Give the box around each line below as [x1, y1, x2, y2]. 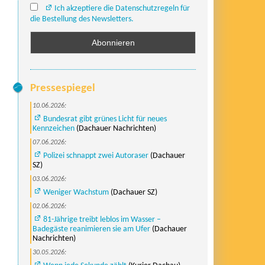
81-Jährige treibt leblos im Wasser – [43, 215, 161, 224]
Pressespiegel [30, 82, 95, 94]
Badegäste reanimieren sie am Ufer [33, 225, 150, 233]
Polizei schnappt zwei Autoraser [43, 151, 148, 160]
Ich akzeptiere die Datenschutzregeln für [54, 4, 190, 13]
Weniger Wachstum [43, 188, 109, 196]
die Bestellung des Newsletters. [30, 14, 134, 24]
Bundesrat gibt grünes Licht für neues [43, 115, 167, 123]
